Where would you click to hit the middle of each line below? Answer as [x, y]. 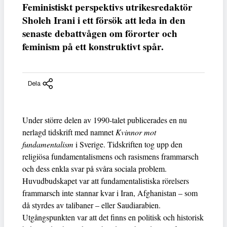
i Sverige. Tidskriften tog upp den [128, 144]
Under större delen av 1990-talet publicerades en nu [105, 120]
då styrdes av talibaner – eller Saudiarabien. [91, 205]
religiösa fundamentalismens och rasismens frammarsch [110, 156]
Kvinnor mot [136, 132]
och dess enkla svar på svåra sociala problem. [94, 168]
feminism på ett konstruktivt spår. [93, 47]
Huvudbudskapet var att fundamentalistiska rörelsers [106, 180]
